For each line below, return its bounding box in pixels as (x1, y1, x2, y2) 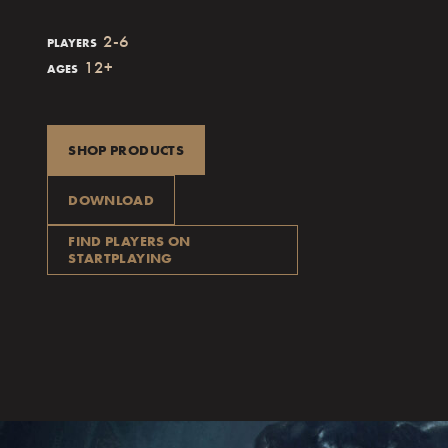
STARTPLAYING (68, 249, 173, 268)
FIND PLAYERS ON (68, 232, 191, 251)
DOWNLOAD (68, 190, 155, 209)
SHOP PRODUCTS (68, 140, 184, 159)
